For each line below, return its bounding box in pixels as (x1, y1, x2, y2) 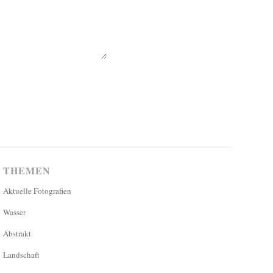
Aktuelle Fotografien (3, 185, 72, 196)
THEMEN (3, 163, 51, 177)
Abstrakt (3, 227, 32, 239)
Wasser (3, 206, 26, 218)
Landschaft (3, 249, 40, 260)
